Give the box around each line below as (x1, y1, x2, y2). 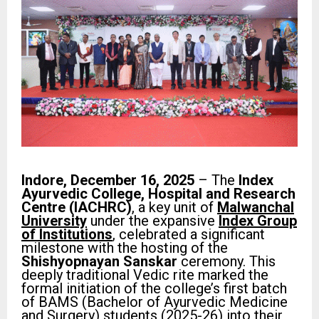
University (21, 212, 87, 230)
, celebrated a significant (113, 226, 265, 244)
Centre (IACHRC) (21, 199, 132, 216)
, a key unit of (132, 199, 217, 216)
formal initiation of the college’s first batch (21, 280, 287, 298)
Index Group (219, 212, 297, 230)
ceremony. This (177, 253, 276, 271)
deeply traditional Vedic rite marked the (21, 266, 268, 284)
